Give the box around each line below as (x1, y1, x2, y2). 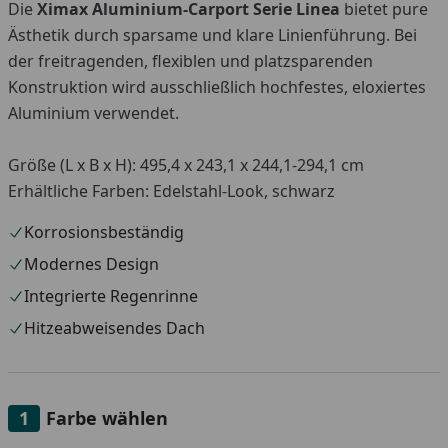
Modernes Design (24, 252, 159, 275)
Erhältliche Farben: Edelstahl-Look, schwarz (8, 179, 335, 202)
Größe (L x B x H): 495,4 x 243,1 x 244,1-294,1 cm (8, 153, 364, 176)
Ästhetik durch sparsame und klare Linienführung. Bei (8, 23, 417, 46)
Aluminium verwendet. (8, 101, 179, 124)
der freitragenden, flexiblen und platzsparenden (8, 49, 373, 72)
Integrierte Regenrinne (24, 284, 198, 307)
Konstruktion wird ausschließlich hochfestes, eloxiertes (8, 75, 426, 98)
